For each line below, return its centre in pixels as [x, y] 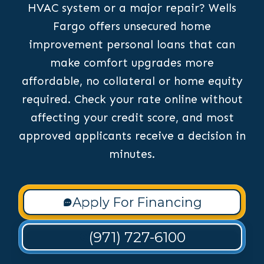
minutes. [132, 154]
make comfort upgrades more [132, 63]
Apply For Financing [137, 202]
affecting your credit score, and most [132, 118]
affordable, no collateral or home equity [132, 81]
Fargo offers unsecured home [132, 27]
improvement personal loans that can [132, 45]
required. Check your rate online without [132, 100]
